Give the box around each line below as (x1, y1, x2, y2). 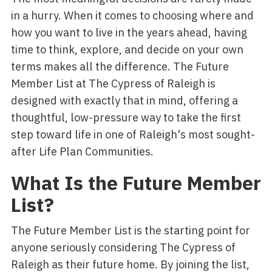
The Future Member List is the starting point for (10, 223, 250, 238)
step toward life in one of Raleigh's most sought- (10, 127, 255, 142)
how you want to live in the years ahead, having (10, 25, 247, 40)
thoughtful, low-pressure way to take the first (10, 110, 241, 125)
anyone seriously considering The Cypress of (10, 240, 236, 255)
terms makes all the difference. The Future (10, 59, 229, 74)
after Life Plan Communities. (10, 144, 154, 159)
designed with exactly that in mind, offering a (10, 93, 238, 108)
